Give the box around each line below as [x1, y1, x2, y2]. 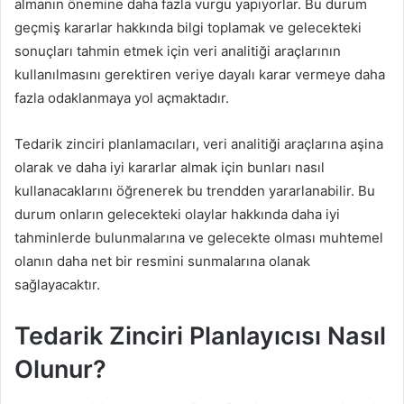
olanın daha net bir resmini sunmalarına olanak [14, 252, 310, 270]
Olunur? [14, 353, 106, 384]
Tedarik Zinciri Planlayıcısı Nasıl [14, 320, 386, 351]
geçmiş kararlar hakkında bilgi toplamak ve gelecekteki [14, 18, 362, 36]
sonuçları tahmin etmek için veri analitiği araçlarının [14, 41, 341, 60]
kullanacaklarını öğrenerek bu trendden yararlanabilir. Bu [14, 181, 375, 199]
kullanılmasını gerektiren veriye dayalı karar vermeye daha [14, 65, 385, 83]
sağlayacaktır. [14, 275, 100, 293]
